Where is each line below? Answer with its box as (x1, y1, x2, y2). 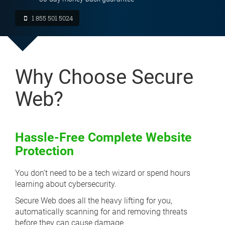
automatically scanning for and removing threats (15, 207, 187, 216)
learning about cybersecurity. (15, 179, 117, 189)
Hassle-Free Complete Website (15, 130, 192, 145)
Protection (15, 144, 74, 158)
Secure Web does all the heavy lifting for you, (15, 196, 172, 205)
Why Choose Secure (15, 65, 193, 89)
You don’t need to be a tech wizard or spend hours (15, 168, 190, 178)
